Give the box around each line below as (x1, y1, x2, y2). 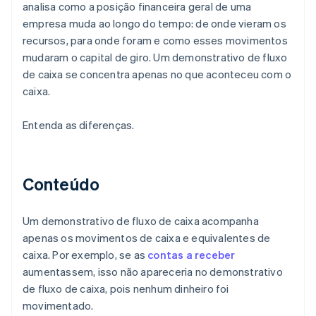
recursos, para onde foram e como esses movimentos (23, 33, 288, 48)
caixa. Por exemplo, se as (23, 248, 148, 262)
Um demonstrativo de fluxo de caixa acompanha (23, 214, 259, 229)
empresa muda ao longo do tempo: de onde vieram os (23, 16, 286, 31)
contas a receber (147, 248, 236, 262)
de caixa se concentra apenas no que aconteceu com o (23, 67, 292, 82)
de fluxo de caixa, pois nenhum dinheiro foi (23, 281, 229, 296)
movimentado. (23, 298, 94, 313)
